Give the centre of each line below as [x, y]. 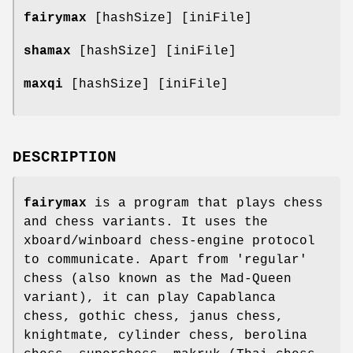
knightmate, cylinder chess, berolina [165, 335]
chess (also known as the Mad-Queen [158, 279]
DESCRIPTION [65, 157]
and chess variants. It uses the [146, 222]
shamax [47, 51]
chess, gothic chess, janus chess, [154, 316]
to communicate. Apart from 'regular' [165, 260]
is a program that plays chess [205, 203]
